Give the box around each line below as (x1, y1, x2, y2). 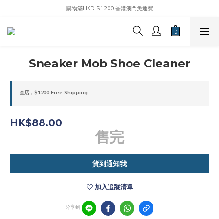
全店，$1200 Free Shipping (20, 89, 88, 96)
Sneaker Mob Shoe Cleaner (29, 57, 190, 70)
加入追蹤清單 (94, 183, 133, 191)
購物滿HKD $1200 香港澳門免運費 (66, 5, 153, 12)
